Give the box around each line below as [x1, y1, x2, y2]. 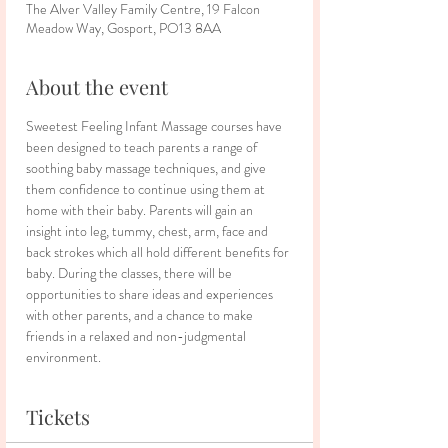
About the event [26, 73, 168, 100]
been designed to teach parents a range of [26, 137, 260, 157]
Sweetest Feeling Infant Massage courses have [26, 116, 285, 136]
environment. [26, 347, 101, 367]
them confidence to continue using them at [26, 179, 268, 199]
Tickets [26, 403, 90, 430]
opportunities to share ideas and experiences [26, 284, 276, 304]
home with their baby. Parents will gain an [26, 200, 256, 220]
